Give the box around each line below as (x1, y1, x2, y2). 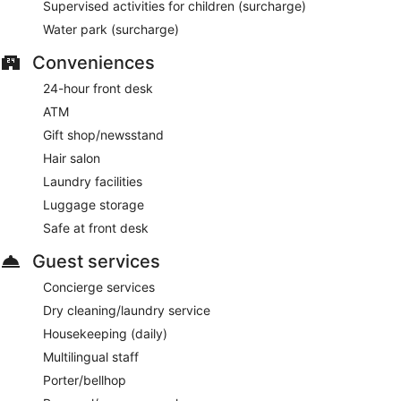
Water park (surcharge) (43, 21, 179, 37)
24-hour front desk (43, 80, 153, 96)
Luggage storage (43, 196, 144, 212)
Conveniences (32, 51, 155, 73)
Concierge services (43, 278, 155, 294)
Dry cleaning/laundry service (43, 302, 210, 318)
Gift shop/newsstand (43, 126, 164, 142)
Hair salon (43, 149, 100, 166)
